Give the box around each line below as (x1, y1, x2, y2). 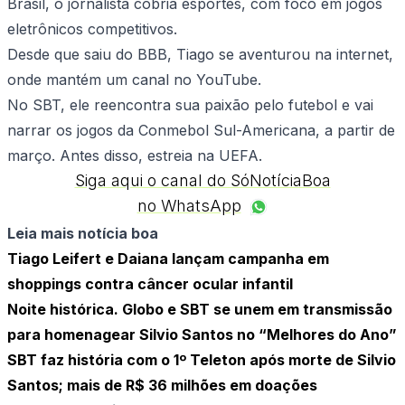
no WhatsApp (137, 196, 241, 216)
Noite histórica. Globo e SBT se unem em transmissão (7, 300, 392, 319)
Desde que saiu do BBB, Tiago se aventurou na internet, (7, 45, 393, 64)
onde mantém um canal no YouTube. (7, 71, 261, 89)
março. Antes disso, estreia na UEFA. (7, 146, 262, 165)
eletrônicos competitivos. (7, 20, 177, 39)
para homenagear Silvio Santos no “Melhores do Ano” (7, 325, 397, 344)
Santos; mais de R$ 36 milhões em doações (7, 376, 317, 395)
